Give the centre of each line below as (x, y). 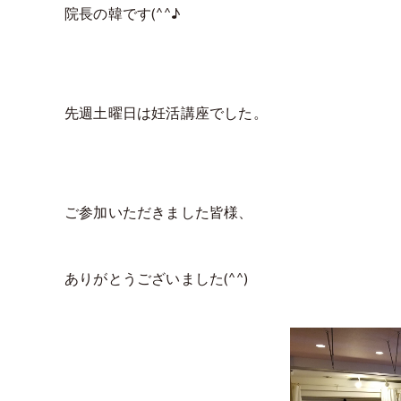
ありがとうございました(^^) (156, 279)
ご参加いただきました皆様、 (159, 213)
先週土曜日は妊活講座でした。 (166, 114)
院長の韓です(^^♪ (122, 14)
